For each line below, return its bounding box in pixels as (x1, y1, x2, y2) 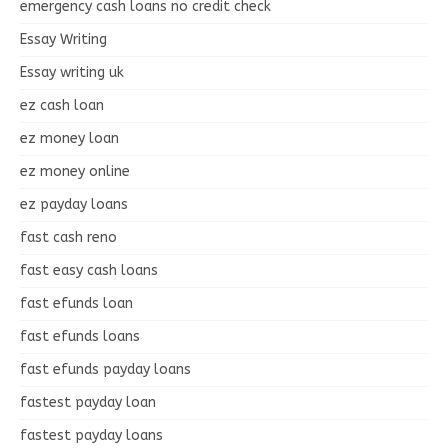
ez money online (20, 162, 130, 180)
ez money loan (20, 129, 119, 147)
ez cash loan (20, 96, 104, 114)
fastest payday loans (20, 426, 163, 444)
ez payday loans (20, 195, 128, 213)
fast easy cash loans (20, 261, 158, 279)
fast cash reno (20, 228, 117, 246)
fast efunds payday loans (20, 360, 191, 378)
